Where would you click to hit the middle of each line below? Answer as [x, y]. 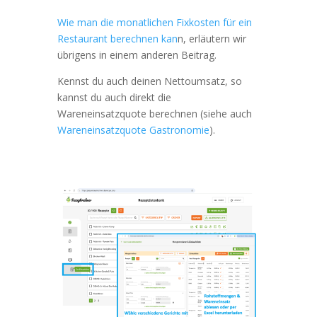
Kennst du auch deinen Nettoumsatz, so [149, 81]
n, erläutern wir [212, 38]
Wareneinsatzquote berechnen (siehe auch [154, 113]
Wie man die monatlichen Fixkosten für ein [154, 22]
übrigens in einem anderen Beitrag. [137, 54]
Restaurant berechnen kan [117, 38]
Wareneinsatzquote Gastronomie [133, 129]
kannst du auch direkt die [114, 97]
